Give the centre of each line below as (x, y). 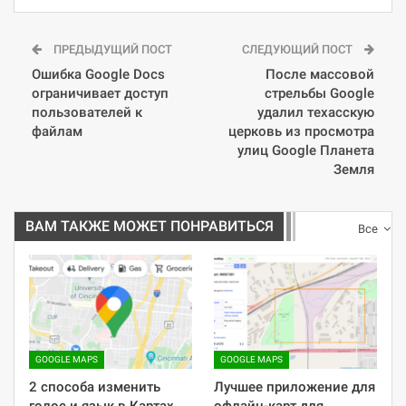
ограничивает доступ (100, 93)
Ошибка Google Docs (98, 74)
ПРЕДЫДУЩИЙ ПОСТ (111, 49)
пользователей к (87, 112)
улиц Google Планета (306, 150)
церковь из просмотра (301, 131)
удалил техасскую (316, 112)
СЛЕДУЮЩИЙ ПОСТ (299, 49)
